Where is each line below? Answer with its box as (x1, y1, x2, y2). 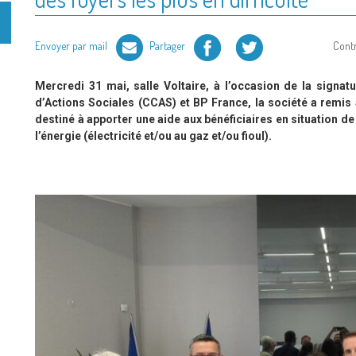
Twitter (235, 34, 265, 48)
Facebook (193, 34, 234, 48)
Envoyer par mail (35, 38, 110, 52)
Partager (149, 38, 188, 52)
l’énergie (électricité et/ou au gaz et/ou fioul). (35, 129, 272, 142)
